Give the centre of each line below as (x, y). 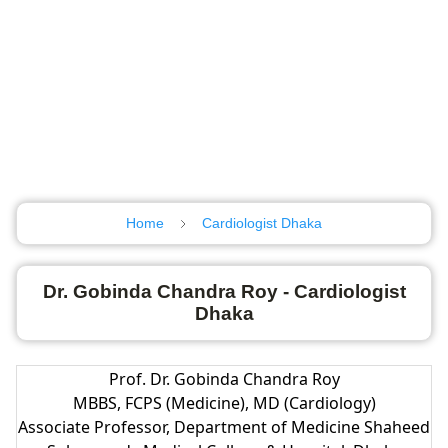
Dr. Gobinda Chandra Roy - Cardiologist (224, 291)
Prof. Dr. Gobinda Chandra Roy (224, 378)
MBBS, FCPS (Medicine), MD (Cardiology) (224, 402)
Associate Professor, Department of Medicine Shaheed (224, 426)
